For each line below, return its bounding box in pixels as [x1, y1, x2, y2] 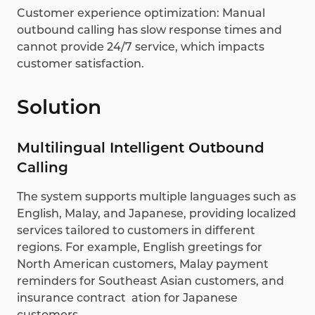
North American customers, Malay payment [17, 257, 269, 271]
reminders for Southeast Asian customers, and [17, 274, 284, 288]
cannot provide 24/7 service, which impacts [17, 40, 264, 54]
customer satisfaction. [17, 57, 144, 71]
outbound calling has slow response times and [17, 23, 282, 37]
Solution [17, 95, 101, 120]
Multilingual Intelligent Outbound [17, 139, 264, 157]
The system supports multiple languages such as [17, 190, 296, 204]
